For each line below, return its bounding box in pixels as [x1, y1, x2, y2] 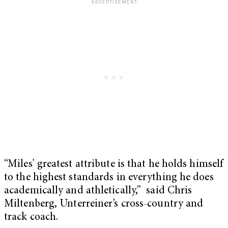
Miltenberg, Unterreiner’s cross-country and [4, 199, 204, 210]
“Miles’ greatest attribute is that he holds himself [4, 159, 223, 170]
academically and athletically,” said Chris [4, 186, 192, 197]
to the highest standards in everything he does [4, 173, 214, 184]
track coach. [4, 212, 59, 223]
